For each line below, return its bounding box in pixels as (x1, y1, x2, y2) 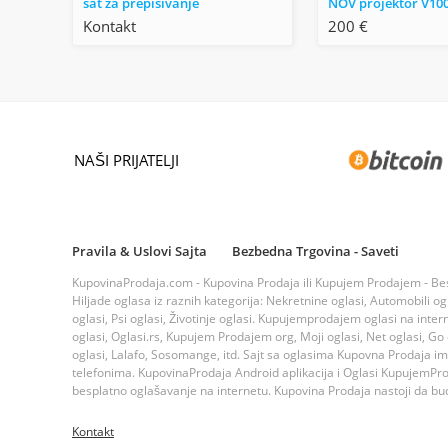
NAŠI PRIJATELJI (74, 150, 179, 171)
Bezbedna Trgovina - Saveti (232, 242, 399, 261)
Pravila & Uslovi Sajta (72, 242, 207, 261)
